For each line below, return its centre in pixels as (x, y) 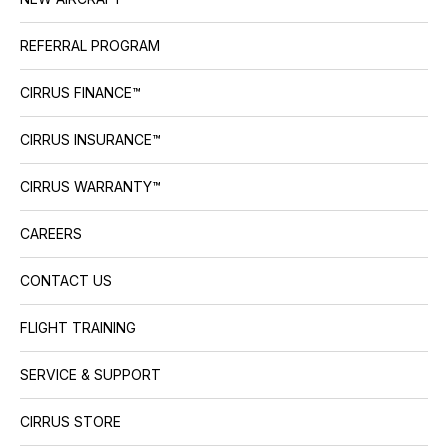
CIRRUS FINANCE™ (80, 93)
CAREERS (51, 234)
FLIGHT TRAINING (78, 328)
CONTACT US (66, 281)
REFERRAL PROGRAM (90, 46)
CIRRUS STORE (70, 422)
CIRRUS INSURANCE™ (90, 140)
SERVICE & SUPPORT (90, 375)
